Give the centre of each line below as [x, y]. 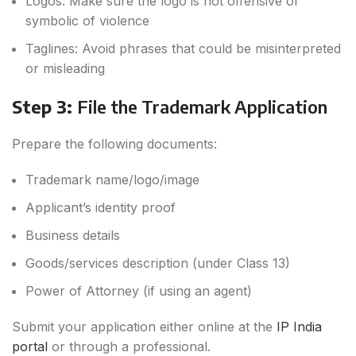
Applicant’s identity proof [101, 208]
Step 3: [44, 107]
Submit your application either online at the [144, 327]
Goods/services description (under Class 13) [158, 263]
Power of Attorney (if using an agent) [139, 291]
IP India [299, 327]
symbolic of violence [87, 21]
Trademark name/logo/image [112, 180]
